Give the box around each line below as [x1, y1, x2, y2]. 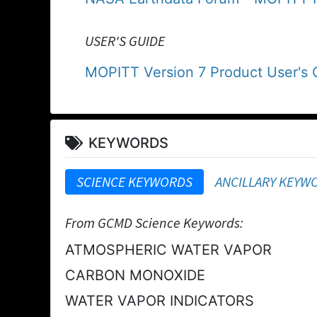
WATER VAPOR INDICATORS [65, 292, 254, 309]
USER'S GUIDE [85, 31, 165, 50]
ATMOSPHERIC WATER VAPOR [65, 241, 272, 258]
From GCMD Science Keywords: [65, 213, 243, 231]
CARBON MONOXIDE [65, 266, 205, 284]
